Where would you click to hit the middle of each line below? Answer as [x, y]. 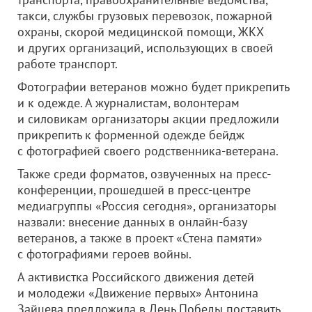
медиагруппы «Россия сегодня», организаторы [147, 206]
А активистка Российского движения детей [136, 277]
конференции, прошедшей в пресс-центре [134, 190]
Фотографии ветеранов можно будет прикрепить [153, 87]
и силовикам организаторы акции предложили [148, 119]
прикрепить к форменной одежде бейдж [131, 135]
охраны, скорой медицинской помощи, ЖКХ [141, 32]
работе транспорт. [68, 64]
